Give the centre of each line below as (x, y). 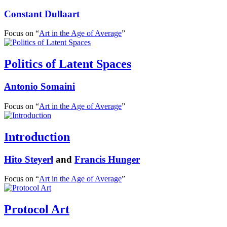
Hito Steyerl (29, 159)
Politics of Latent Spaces (68, 64)
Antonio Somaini (40, 87)
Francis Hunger (107, 159)
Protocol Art (37, 210)
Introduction (37, 137)
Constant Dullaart (42, 14)
